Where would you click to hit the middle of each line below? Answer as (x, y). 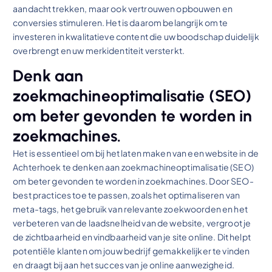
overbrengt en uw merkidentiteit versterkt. (99, 50)
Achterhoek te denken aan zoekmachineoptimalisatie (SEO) (133, 167)
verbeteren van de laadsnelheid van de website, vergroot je (132, 223)
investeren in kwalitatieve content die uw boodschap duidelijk (136, 36)
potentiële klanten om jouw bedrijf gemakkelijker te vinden (131, 251)
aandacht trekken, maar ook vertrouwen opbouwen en (123, 8)
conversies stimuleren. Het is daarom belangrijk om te (121, 22)
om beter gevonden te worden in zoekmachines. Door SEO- (133, 181)
